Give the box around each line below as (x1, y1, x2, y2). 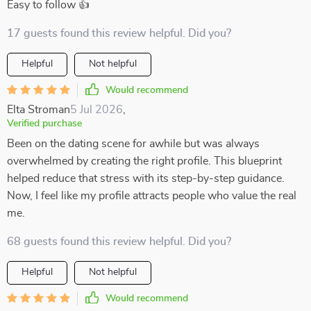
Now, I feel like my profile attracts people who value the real (7, 190, 296, 201)
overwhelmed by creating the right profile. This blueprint (7, 155, 282, 167)
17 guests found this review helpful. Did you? (7, 28, 231, 39)
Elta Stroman (7, 104, 70, 115)
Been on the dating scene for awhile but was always (7, 138, 260, 149)
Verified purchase (7, 119, 82, 128)
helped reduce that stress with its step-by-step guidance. (7, 173, 285, 184)
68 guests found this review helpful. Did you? (7, 236, 231, 247)
